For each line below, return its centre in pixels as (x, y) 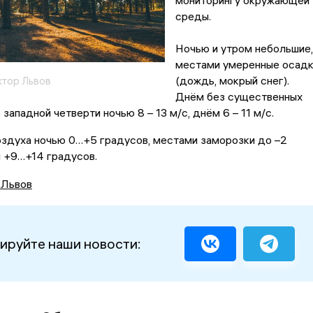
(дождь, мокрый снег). (232, 81)
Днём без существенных (239, 97)
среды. (193, 16)
